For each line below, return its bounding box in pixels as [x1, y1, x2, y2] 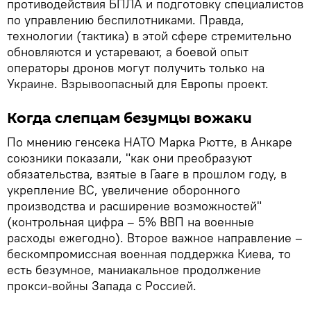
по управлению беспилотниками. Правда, [7, 11, 244, 28]
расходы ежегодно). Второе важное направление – [7, 229, 303, 246]
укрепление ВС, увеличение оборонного [7, 181, 240, 198]
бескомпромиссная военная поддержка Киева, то [7, 245, 291, 262]
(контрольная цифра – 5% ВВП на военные [7, 213, 254, 230]
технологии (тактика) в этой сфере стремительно [7, 27, 292, 44]
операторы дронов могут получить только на [7, 59, 264, 76]
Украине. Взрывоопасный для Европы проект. [7, 75, 269, 92]
